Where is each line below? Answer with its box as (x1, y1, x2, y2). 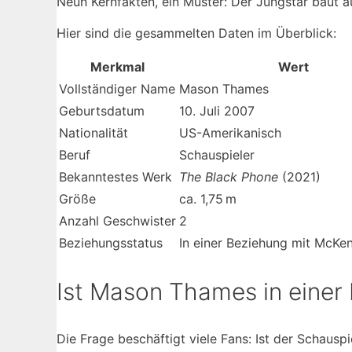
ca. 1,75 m (179, 191, 236, 207)
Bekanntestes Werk (59, 169, 172, 185)
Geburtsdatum (59, 103, 145, 119)
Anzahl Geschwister (59, 213, 176, 229)
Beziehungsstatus (59, 235, 163, 251)
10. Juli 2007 (179, 103, 255, 119)
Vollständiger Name (59, 81, 175, 97)
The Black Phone (179, 169, 278, 185)
